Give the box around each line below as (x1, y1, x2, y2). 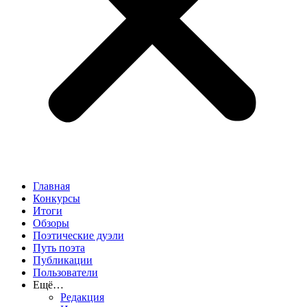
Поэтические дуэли (33, 229, 124, 241)
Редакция (60, 291, 104, 303)
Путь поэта (33, 241, 85, 254)
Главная (33, 180, 70, 192)
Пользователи (33, 266, 98, 278)
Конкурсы (33, 192, 80, 204)
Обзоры (33, 217, 69, 229)
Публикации (33, 254, 93, 266)
